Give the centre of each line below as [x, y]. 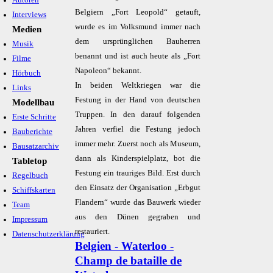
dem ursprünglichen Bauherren [138, 41]
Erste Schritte [34, 117]
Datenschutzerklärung [48, 234]
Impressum [30, 219]
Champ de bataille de [128, 261]
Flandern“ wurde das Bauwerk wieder [138, 202]
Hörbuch [27, 73]
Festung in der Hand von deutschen [138, 100]
